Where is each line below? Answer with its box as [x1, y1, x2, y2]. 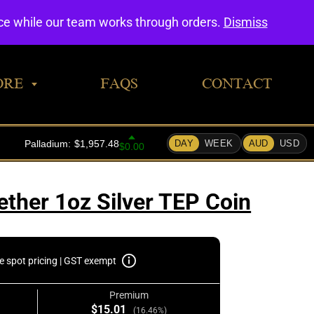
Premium [109, 289, 149, 301]
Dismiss [223, 15, 268, 29]
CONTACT [201, 76, 272, 91]
